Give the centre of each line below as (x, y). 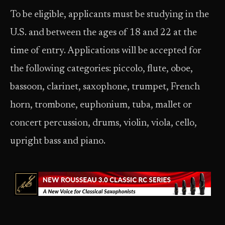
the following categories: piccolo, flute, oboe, (101, 69)
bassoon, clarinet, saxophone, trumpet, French (105, 87)
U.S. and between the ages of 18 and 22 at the (103, 33)
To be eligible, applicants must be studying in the (109, 15)
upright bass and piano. (58, 141)
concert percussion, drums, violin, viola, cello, (103, 123)
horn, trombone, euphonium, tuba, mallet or (101, 105)
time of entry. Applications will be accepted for (106, 51)
